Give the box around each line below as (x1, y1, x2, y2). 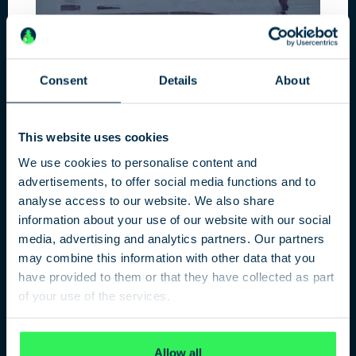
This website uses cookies (18, 130, 169, 144)
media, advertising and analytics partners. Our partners (18, 231, 325, 245)
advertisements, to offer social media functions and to (18, 174, 315, 188)
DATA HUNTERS (48, 120, 155, 137)
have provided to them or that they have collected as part (18, 269, 335, 283)
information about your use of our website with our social (18, 212, 331, 226)
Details (158, 73, 198, 87)
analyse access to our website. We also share (18, 193, 274, 207)
